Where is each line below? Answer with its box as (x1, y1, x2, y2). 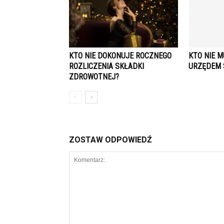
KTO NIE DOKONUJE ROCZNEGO (69, 51, 171, 60)
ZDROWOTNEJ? (69, 72, 119, 81)
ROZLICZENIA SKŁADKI (69, 61, 144, 71)
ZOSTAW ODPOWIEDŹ (69, 135, 152, 144)
